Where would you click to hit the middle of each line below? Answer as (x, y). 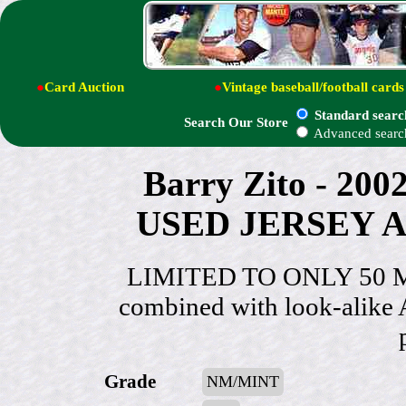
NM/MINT (243, 381)
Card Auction (84, 87)
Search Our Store (236, 123)
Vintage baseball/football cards (313, 87)
